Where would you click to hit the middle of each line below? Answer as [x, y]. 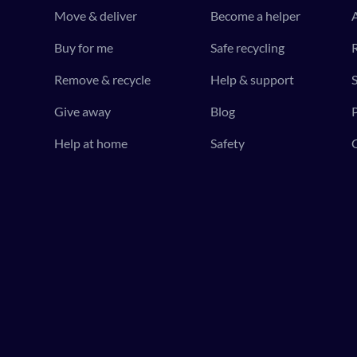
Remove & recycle [102, 79]
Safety [227, 143]
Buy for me [83, 47]
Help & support [252, 79]
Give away [82, 111]
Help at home [90, 143]
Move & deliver [95, 15]
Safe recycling [247, 47]
